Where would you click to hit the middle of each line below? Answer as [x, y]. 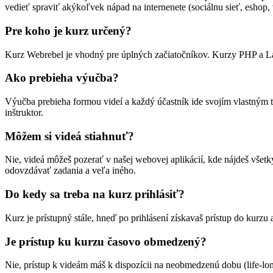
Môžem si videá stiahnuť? [69, 136]
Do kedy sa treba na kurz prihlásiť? [95, 194]
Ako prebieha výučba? [62, 78]
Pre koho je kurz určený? [68, 30]
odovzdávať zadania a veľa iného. [70, 171]
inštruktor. [24, 112]
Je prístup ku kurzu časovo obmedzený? [106, 241]
